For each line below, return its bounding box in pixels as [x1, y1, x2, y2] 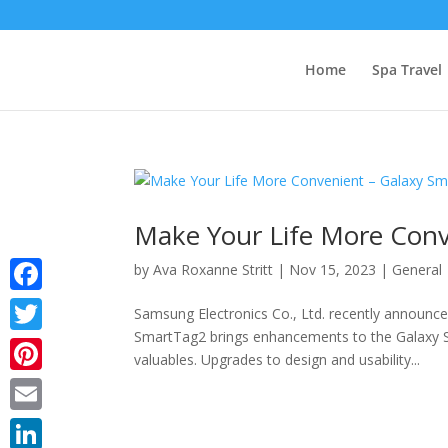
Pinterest [10, 376, 68, 395]
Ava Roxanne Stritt [153, 260, 274, 279]
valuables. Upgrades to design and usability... [134, 350, 421, 369]
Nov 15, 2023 [289, 260, 377, 279]
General [392, 260, 443, 279]
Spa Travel [372, 60, 442, 79]
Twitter [10, 336, 56, 355]
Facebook [10, 296, 74, 315]
